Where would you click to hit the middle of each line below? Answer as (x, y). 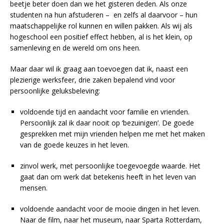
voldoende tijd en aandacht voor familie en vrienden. (105, 111)
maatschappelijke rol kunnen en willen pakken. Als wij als (101, 25)
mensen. (34, 187)
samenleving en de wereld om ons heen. (77, 47)
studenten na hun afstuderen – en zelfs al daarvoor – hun (104, 14)
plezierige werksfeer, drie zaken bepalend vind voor (92, 79)
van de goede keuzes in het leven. (74, 144)
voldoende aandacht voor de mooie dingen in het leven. (110, 208)
